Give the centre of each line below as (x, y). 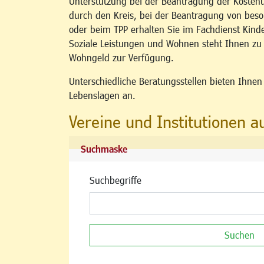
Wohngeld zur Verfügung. (121, 58)
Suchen (240, 235)
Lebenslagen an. (102, 95)
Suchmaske (104, 149)
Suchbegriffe (115, 180)
